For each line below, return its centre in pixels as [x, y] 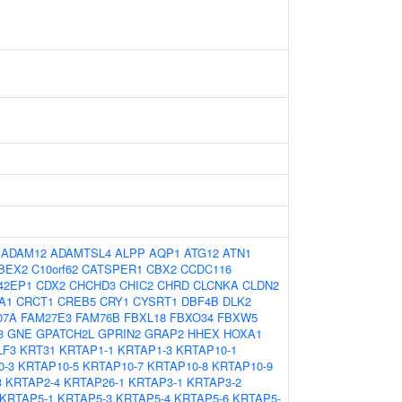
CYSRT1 [155, 301]
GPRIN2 [119, 333]
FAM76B [98, 317]
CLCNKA [216, 285]
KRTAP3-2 [214, 382]
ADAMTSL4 [81, 253]
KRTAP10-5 [48, 366]
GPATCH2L [65, 333]
